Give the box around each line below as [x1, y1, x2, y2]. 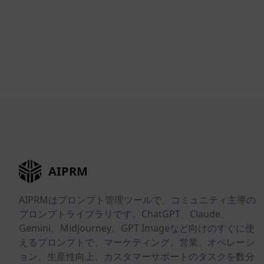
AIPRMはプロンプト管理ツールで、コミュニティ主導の [19, 193, 256, 207]
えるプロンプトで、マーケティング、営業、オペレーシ [19, 236, 255, 249]
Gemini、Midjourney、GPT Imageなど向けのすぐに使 [19, 222, 255, 235]
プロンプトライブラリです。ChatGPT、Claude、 [19, 207, 230, 221]
